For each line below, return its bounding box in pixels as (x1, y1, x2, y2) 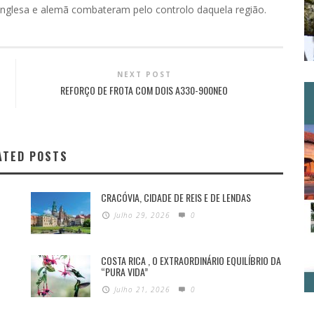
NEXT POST (116, 69, 172, 79)
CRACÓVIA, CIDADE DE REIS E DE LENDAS (101, 190, 251, 205)
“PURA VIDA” (101, 264, 148, 279)
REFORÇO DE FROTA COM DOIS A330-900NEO (60, 83, 228, 97)
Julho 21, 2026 (114, 285, 171, 294)
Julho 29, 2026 (114, 210, 171, 220)
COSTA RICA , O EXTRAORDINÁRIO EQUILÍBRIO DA (101, 253, 281, 268)
